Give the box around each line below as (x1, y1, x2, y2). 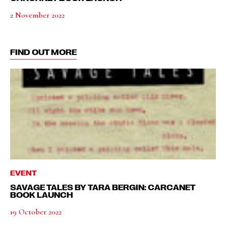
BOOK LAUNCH (10, 190, 73, 199)
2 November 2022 (10, 10, 65, 20)
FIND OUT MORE (10, 47, 77, 56)
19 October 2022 (10, 207, 62, 217)
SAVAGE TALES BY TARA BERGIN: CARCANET (10, 183, 195, 192)
